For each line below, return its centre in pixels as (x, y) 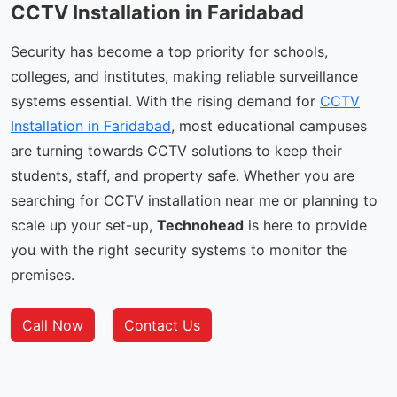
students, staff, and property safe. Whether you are (183, 175)
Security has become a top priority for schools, (169, 51)
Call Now (53, 325)
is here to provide (305, 225)
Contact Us (162, 325)
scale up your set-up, (84, 225)
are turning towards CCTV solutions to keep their (176, 150)
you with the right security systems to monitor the (179, 249)
